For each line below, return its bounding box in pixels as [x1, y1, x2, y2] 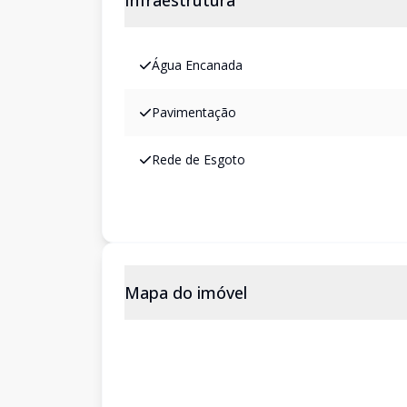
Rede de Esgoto [152, 151, 245, 168]
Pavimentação [152, 104, 236, 121]
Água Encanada [152, 56, 243, 74]
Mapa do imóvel [124, 282, 247, 303]
